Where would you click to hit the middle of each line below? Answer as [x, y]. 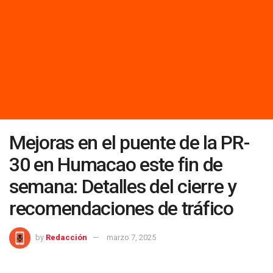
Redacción [66, 237]
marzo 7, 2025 [131, 237]
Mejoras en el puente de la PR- [129, 143]
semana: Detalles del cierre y [123, 187]
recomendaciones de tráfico [121, 209]
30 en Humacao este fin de [116, 165]
